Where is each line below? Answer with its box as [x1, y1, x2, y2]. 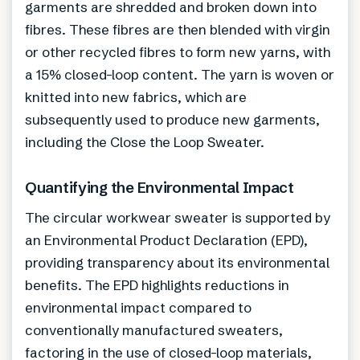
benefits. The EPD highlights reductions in [25, 276, 289, 294]
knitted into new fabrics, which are [25, 88, 247, 106]
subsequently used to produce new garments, [25, 111, 320, 129]
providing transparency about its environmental [25, 254, 329, 272]
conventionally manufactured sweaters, [25, 321, 283, 339]
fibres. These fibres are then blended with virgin [25, 21, 330, 39]
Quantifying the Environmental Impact [25, 178, 294, 198]
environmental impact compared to [25, 299, 252, 317]
